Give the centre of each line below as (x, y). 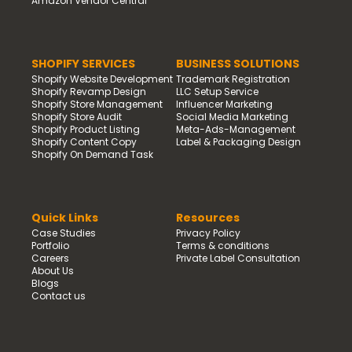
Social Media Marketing (232, 116)
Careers (50, 258)
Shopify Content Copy (84, 141)
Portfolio (50, 245)
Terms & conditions (223, 245)
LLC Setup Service (217, 91)
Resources (208, 217)
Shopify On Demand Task (92, 154)
